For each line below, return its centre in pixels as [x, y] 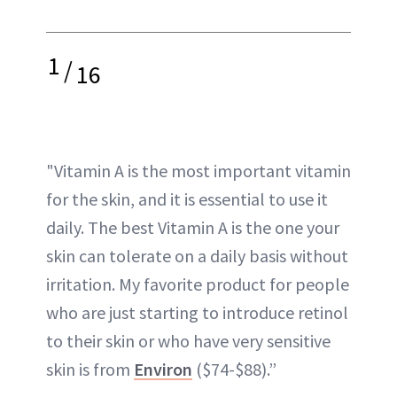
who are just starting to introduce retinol [197, 312]
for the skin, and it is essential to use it [187, 198]
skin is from [90, 369]
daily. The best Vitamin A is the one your [193, 227]
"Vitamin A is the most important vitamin [198, 170]
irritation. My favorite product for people [198, 284]
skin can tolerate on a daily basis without [197, 255]
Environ [163, 369]
